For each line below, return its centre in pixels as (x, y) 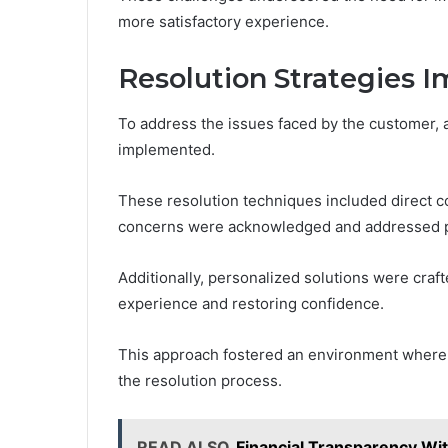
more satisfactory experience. (223, 22)
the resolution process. (200, 380)
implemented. (166, 149)
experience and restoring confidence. (251, 303)
